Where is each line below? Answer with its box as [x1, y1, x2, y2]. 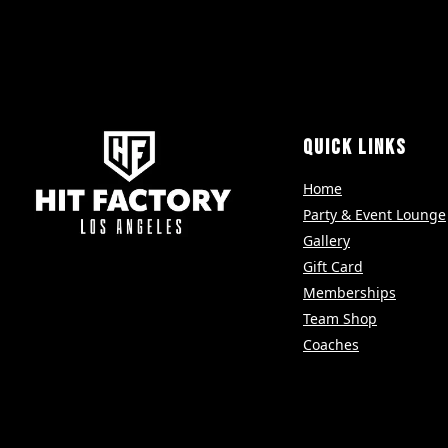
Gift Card [302, 257, 363, 277]
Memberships [302, 283, 396, 303]
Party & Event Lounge [302, 205, 446, 225]
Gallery [302, 231, 350, 251]
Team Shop [302, 309, 377, 329]
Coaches [302, 335, 359, 355]
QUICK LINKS [302, 135, 407, 161]
